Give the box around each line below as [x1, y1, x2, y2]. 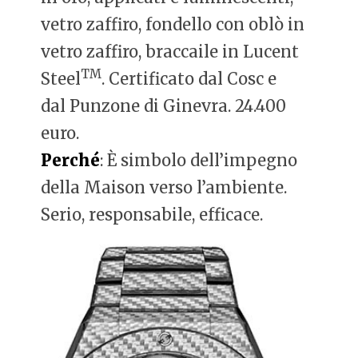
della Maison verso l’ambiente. [41, 177, 288, 197]
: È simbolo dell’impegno [100, 149, 298, 170]
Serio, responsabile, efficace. [41, 204, 264, 225]
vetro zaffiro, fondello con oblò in [41, 14, 305, 34]
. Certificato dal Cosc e [101, 68, 277, 89]
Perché [41, 149, 101, 170]
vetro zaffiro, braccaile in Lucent [41, 41, 300, 62]
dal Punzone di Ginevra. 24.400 [41, 95, 287, 116]
